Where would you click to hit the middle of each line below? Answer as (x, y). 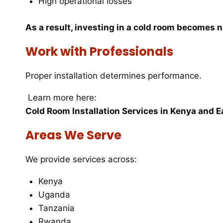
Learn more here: (61, 97)
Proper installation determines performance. (113, 75)
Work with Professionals (99, 51)
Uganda (54, 194)
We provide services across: (81, 159)
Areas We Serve (73, 135)
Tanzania (56, 208)
